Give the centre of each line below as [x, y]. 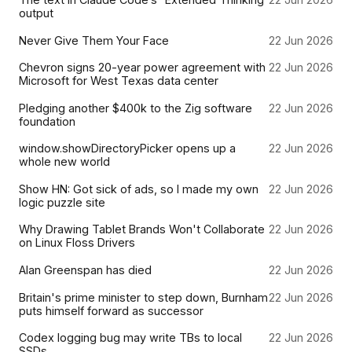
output [36, 13]
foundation [47, 121]
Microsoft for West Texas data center [119, 81]
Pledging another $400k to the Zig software [136, 108]
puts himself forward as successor [111, 310]
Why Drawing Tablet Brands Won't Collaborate [142, 229]
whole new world [64, 162]
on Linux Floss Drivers [77, 243]
